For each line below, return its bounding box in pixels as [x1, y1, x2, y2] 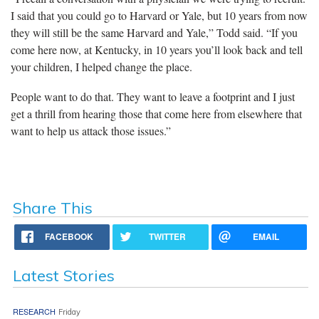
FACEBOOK [45, 229, 94, 243]
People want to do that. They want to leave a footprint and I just [11, 88, 295, 104]
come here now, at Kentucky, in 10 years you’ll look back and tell [11, 41, 303, 57]
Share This [12, 197, 93, 218]
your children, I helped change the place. [11, 58, 192, 74]
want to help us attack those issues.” [11, 122, 171, 138]
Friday [58, 306, 80, 317]
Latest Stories [12, 265, 115, 286]
